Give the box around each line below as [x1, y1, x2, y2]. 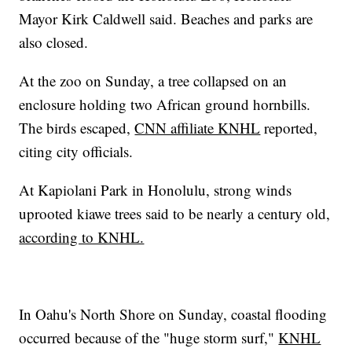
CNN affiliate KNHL [134, 118, 261, 138]
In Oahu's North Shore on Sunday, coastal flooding [19, 304, 328, 324]
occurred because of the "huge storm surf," [19, 328, 279, 348]
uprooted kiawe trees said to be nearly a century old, [19, 203, 331, 224]
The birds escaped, [19, 118, 135, 138]
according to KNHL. [19, 227, 145, 247]
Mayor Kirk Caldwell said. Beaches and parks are [19, 9, 313, 29]
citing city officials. [19, 141, 134, 162]
